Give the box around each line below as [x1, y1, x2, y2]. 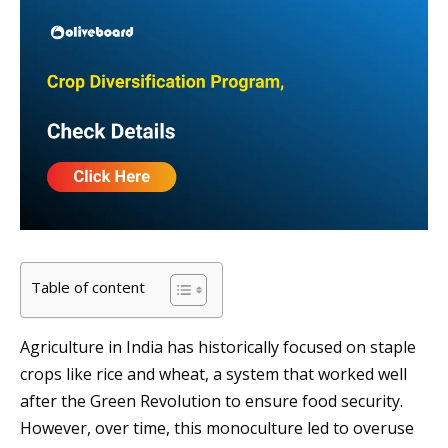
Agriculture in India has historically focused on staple [20, 336, 416, 359]
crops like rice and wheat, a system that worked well [20, 363, 407, 386]
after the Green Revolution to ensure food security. [20, 390, 403, 413]
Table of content [31, 277, 145, 298]
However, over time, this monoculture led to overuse [20, 417, 414, 440]
